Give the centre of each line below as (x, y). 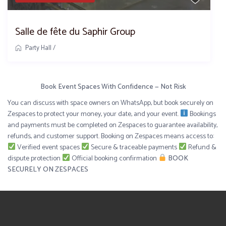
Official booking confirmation (115, 158)
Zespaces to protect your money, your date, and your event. (94, 114)
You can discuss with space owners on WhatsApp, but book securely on (111, 103)
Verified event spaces (49, 147)
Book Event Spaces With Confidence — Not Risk (113, 87)
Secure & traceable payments (134, 147)
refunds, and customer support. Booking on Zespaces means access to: (111, 136)
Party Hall (39, 48)
